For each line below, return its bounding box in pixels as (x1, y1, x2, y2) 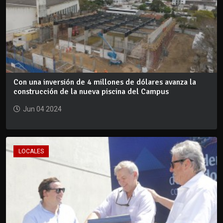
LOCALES (18, 147, 44, 155)
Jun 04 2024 (23, 105, 62, 113)
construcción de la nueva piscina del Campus (13, 86, 169, 97)
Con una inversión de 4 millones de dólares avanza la (13, 77, 196, 87)
